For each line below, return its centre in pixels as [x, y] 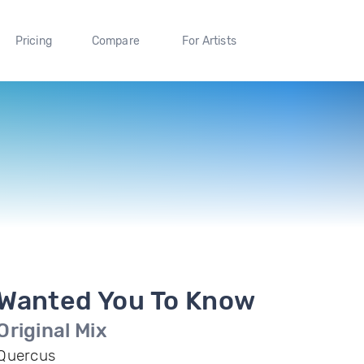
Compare [116, 41]
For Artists [209, 41]
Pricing [33, 41]
